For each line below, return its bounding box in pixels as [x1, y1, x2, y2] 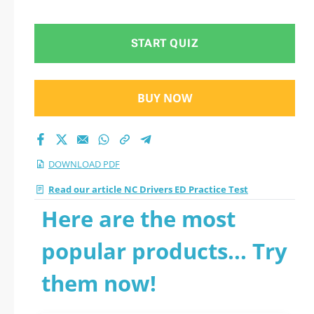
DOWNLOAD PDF [48, 158, 120, 170]
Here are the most [41, 204, 235, 233]
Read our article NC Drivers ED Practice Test [48, 183, 248, 196]
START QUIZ [130, 36, 199, 50]
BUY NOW [137, 90, 192, 106]
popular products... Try [41, 236, 287, 266]
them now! [41, 268, 156, 298]
